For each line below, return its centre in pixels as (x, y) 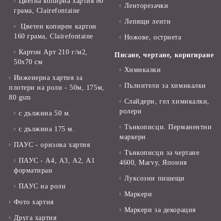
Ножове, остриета (153, 37)
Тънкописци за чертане (162, 153)
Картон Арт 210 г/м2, (53, 52)
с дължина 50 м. (45, 113)
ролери (131, 111)
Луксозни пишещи (154, 179)
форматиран (33, 171)
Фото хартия (34, 202)
